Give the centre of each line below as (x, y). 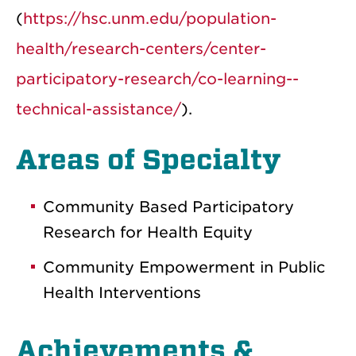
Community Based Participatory (168, 207)
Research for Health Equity (148, 232)
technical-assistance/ (99, 109)
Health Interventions (122, 292)
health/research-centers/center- (141, 48)
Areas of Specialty (149, 159)
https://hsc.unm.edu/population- (150, 18)
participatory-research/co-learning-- (157, 79)
